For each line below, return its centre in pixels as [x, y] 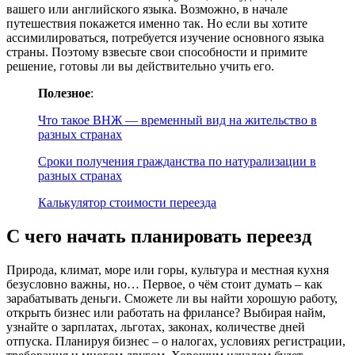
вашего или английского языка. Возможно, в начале [147, 10]
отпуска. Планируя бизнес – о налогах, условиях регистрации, [176, 342]
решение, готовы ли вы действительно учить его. [140, 67]
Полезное [64, 94]
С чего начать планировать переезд [159, 237]
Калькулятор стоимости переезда [127, 203]
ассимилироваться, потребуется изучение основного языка [165, 38]
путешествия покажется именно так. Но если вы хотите [157, 24]
